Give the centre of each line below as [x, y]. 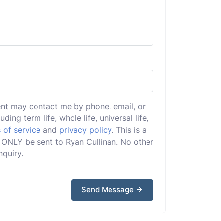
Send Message [109, 190]
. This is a [129, 130]
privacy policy [85, 130]
